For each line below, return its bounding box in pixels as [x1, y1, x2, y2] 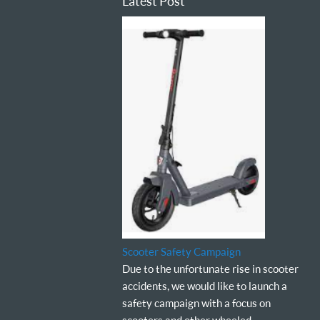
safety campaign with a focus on [121, 296, 271, 310]
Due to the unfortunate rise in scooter [121, 262, 299, 276]
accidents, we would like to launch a [121, 279, 287, 293]
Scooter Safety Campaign [121, 245, 241, 259]
